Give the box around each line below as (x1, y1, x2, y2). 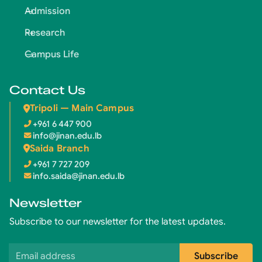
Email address (9, 244, 68, 256)
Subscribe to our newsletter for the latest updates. (9, 216, 226, 228)
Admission (25, 5, 70, 17)
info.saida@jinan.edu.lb (32, 171, 125, 182)
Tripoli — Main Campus (29, 102, 135, 115)
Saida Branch (29, 142, 89, 154)
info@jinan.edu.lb (32, 130, 102, 142)
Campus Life (25, 48, 79, 60)
